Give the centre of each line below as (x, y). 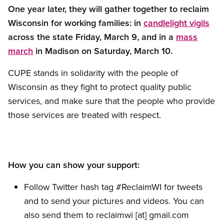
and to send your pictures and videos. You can (114, 201)
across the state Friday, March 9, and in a (92, 37)
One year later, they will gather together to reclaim (108, 9)
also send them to (60, 215)
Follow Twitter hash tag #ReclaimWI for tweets (113, 187)
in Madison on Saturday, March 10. (103, 51)
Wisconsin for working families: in (76, 23)
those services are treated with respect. (84, 115)
